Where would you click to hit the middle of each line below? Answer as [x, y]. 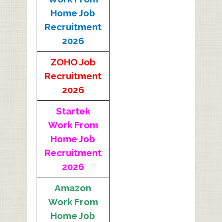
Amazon [73, 188]
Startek [73, 111]
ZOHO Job [73, 62]
